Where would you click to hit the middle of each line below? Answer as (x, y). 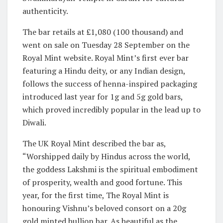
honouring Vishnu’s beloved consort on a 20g (104, 208)
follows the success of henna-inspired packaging (110, 83)
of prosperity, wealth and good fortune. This (102, 182)
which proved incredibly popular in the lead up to (111, 109)
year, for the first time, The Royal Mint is (96, 195)
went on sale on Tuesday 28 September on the (106, 45)
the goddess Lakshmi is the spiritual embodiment (110, 169)
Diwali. (34, 122)
